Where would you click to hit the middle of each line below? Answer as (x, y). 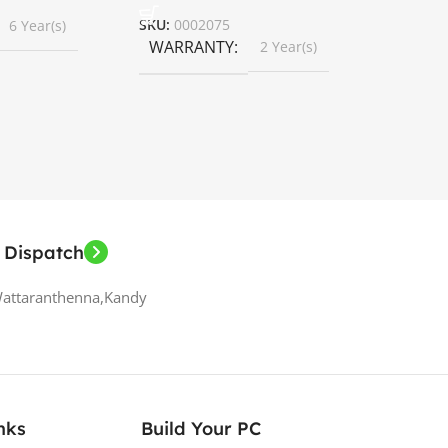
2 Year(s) (288, 46)
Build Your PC (201, 428)
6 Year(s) (37, 25)
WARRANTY (191, 46)
